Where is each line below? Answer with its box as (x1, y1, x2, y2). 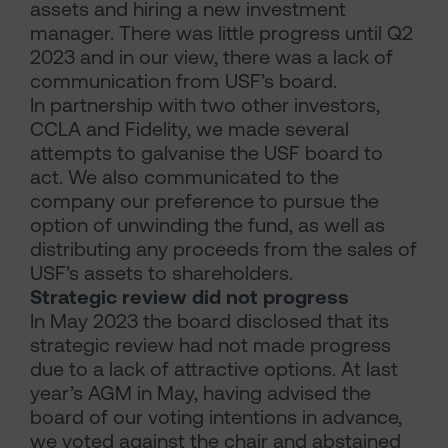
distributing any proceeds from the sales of (30, 237, 417, 261)
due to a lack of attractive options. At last (30, 357, 398, 381)
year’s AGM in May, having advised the (30, 381, 371, 405)
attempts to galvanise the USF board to (30, 141, 383, 165)
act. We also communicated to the (30, 165, 339, 189)
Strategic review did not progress (30, 285, 349, 309)
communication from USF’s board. (30, 69, 337, 93)
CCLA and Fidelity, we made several (30, 117, 349, 141)
